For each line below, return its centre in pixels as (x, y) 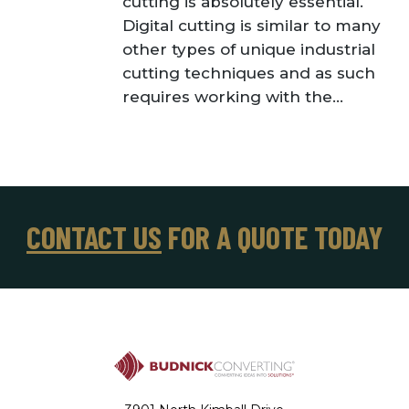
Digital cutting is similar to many (252, 26)
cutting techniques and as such (249, 73)
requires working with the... (233, 97)
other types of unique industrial (249, 49)
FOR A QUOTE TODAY (272, 236)
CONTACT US (94, 236)
